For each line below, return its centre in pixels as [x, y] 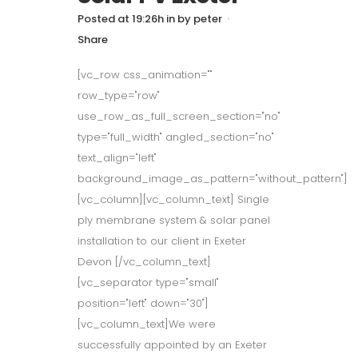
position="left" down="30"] [143, 303]
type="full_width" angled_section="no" [176, 137]
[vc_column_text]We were [147, 324]
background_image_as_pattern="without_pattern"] [213, 179]
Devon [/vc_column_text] [144, 262]
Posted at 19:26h [121, 19]
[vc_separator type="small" [148, 282]
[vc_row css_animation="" [145, 75]
